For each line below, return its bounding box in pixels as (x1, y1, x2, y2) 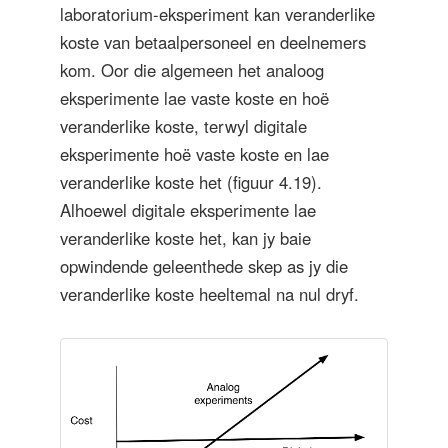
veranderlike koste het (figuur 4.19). (60, 170, 322, 194)
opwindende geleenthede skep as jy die (60, 254, 348, 278)
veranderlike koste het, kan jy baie (60, 226, 311, 250)
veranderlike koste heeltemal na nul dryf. (60, 282, 359, 306)
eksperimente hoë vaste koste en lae (60, 142, 329, 166)
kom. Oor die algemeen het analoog (60, 58, 324, 82)
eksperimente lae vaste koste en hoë (60, 86, 329, 110)
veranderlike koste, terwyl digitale (60, 114, 307, 138)
